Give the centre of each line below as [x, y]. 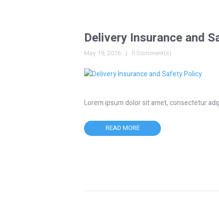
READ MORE [122, 128]
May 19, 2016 [102, 53]
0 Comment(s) [152, 53]
